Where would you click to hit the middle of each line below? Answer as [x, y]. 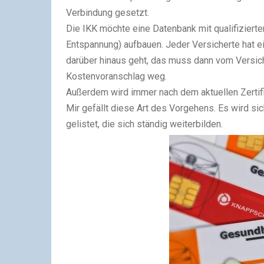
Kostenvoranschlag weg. [116, 76]
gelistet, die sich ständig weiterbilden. [144, 124]
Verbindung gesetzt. [108, 13]
